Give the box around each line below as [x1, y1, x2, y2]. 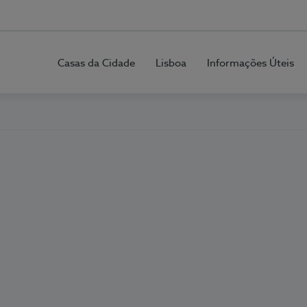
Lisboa [156, 58, 186, 69]
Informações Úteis [207, 58, 294, 69]
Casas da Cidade [58, 58, 135, 69]
